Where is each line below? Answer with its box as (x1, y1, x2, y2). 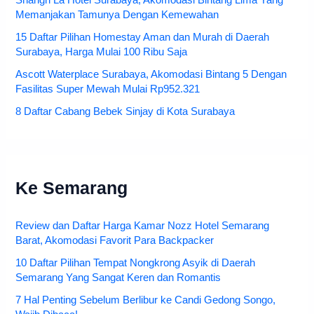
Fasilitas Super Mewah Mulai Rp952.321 (15, 83, 200, 95)
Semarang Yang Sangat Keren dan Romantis (15, 271, 221, 283)
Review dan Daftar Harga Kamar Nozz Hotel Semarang (15, 219, 270, 231)
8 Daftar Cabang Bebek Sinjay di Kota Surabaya (15, 105, 235, 117)
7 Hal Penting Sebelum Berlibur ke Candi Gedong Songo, (15, 294, 276, 306)
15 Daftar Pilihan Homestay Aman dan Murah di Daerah (15, 31, 270, 43)
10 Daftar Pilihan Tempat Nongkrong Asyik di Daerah (15, 257, 256, 268)
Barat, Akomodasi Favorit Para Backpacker (15, 234, 214, 246)
